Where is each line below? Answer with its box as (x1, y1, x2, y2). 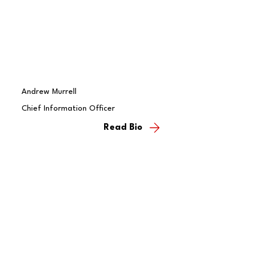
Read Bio (103, 123, 143, 133)
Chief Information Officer (21, 104, 115, 112)
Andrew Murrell (21, 87, 77, 96)
